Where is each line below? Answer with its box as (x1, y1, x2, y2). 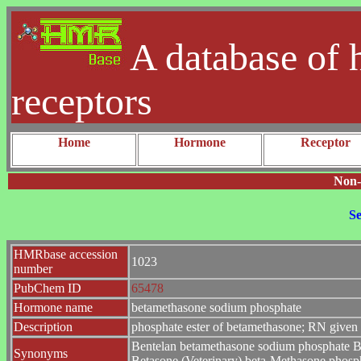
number (14, 261, 52, 276)
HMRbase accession (14, 247, 118, 261)
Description (14, 319, 73, 334)
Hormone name (14, 300, 93, 314)
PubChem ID (14, 280, 81, 295)
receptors (11, 80, 152, 122)
